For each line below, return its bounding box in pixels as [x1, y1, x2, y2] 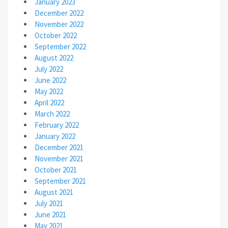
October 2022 [35, 31, 77, 41]
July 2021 [35, 198, 63, 209]
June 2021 [35, 210, 66, 220]
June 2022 [35, 75, 66, 85]
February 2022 [35, 120, 79, 130]
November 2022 [35, 19, 83, 30]
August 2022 [35, 53, 73, 63]
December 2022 [35, 8, 83, 18]
